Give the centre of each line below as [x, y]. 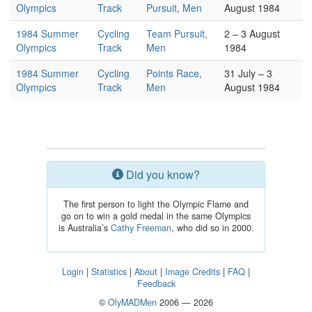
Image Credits [193, 272]
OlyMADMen [132, 302]
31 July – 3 [248, 73]
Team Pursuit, [177, 33]
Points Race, [174, 73]
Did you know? [162, 174]
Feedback [156, 283]
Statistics [109, 272]
